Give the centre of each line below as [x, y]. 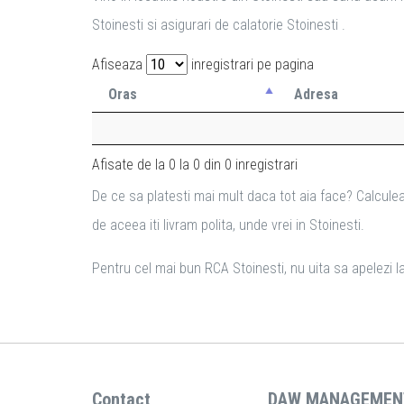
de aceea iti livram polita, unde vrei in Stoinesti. [228, 225]
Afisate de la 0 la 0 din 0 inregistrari [195, 165]
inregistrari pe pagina [251, 64]
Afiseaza [119, 64]
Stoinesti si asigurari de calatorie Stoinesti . [219, 25]
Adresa [316, 94]
